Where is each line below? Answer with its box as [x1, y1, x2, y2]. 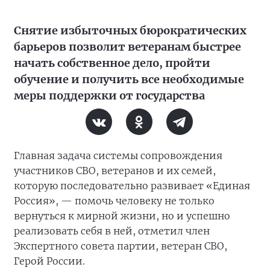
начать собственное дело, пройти [14, 56, 210, 70]
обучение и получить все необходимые [14, 72, 244, 86]
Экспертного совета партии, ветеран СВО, [14, 240, 227, 252]
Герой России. [14, 255, 85, 267]
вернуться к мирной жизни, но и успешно [14, 210, 230, 222]
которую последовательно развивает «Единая [14, 180, 250, 192]
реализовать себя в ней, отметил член [14, 225, 210, 237]
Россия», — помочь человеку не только [14, 195, 215, 207]
